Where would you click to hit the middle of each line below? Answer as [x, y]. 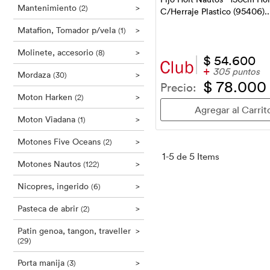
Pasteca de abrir [49, 208]
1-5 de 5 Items [190, 156]
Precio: [178, 86]
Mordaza [35, 74]
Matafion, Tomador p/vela [68, 30]
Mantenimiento [48, 8]
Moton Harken [46, 97]
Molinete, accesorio [57, 52]
